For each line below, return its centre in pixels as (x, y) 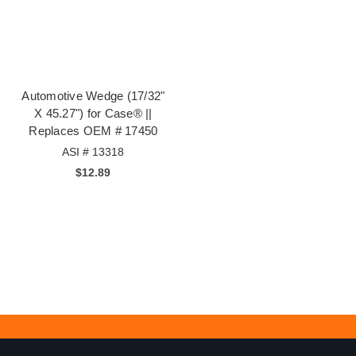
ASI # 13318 (93, 152)
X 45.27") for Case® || (93, 114)
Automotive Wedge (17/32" (93, 96)
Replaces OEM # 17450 (93, 131)
